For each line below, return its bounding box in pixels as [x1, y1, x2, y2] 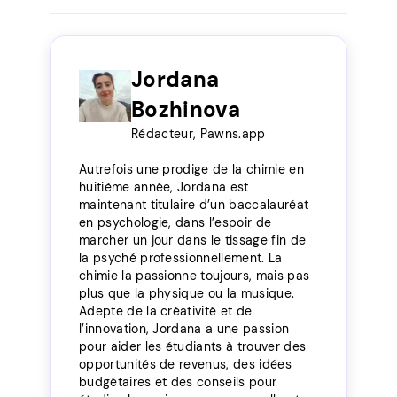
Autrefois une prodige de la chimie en [79, 160, 304, 177]
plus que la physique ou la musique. [79, 284, 295, 301]
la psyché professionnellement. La [79, 249, 283, 266]
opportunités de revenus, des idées [79, 355, 292, 372]
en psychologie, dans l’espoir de [79, 214, 272, 230]
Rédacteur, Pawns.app [131, 125, 266, 142]
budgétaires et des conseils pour [79, 373, 277, 390]
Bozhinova [131, 95, 240, 123]
